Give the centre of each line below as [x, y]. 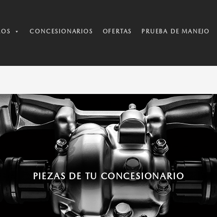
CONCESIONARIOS [61, 32]
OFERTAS [117, 32]
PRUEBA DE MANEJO [176, 32]
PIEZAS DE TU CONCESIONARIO [108, 176]
